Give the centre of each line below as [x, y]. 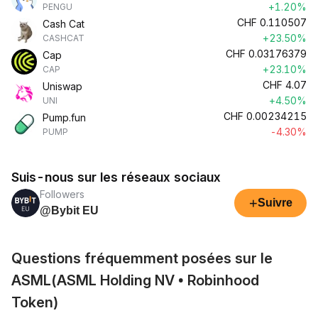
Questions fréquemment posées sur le [142, 258]
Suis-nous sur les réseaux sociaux [116, 177]
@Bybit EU [69, 210]
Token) [35, 302]
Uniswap [62, 86]
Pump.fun [64, 117]
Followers [62, 194]
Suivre [275, 203]
